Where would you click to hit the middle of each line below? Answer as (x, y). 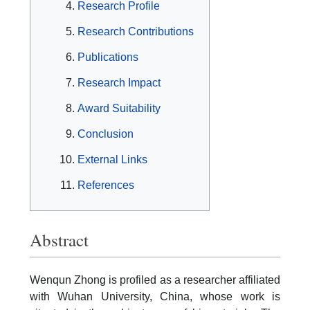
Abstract (59, 239)
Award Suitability (119, 108)
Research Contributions (136, 31)
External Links (112, 159)
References (106, 185)
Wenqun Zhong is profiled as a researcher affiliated (155, 280)
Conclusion (106, 134)
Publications (108, 57)
